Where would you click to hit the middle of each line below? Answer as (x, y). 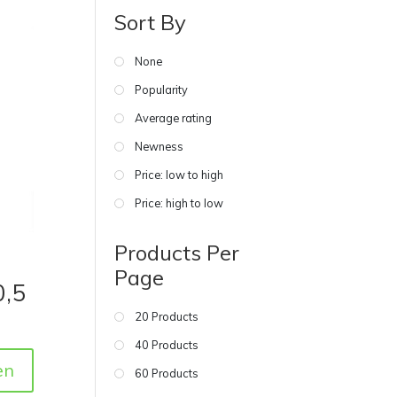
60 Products (167, 373)
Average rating (174, 117)
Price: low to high (179, 174)
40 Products (167, 344)
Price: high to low (179, 202)
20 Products (167, 316)
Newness (160, 146)
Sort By (151, 22)
